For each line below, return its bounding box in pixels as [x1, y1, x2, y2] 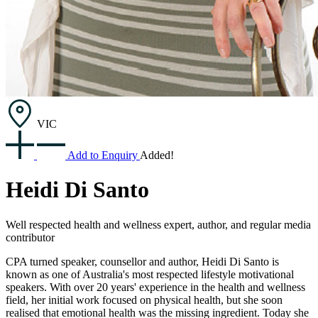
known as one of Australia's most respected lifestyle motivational [6, 268, 294, 280]
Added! [140, 149, 174, 161]
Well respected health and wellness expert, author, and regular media [6, 218, 311, 231]
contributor [6, 231, 55, 243]
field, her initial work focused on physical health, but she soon [6, 293, 283, 306]
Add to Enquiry [67, 149, 140, 161]
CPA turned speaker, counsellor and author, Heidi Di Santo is [6, 255, 279, 268]
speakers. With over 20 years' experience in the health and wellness [6, 280, 305, 293]
